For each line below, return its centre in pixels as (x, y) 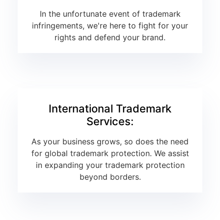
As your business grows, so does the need (110, 142)
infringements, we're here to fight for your (110, 26)
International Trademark (110, 109)
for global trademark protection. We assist (110, 153)
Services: (110, 122)
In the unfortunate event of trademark (110, 14)
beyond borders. (110, 177)
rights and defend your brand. (110, 38)
